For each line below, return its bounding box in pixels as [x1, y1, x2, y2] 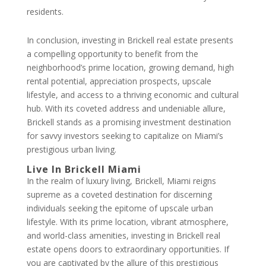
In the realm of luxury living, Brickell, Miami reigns [26, 175, 216, 186]
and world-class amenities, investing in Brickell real [26, 230, 220, 241]
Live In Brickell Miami [26, 163, 141, 176]
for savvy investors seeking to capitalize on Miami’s [26, 130, 223, 141]
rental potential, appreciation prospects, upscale [26, 75, 211, 87]
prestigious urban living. [26, 144, 116, 155]
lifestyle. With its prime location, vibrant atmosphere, [26, 216, 229, 227]
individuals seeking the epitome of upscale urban [26, 202, 213, 214]
